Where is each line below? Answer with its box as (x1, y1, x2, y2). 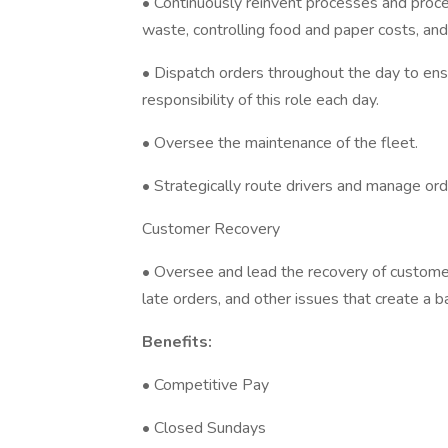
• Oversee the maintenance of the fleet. (142, 132, 418, 154)
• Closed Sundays (142, 417, 266, 439)
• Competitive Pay (142, 374, 269, 396)
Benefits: (142, 331, 212, 353)
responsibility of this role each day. (142, 89, 379, 111)
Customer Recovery (142, 218, 280, 240)
